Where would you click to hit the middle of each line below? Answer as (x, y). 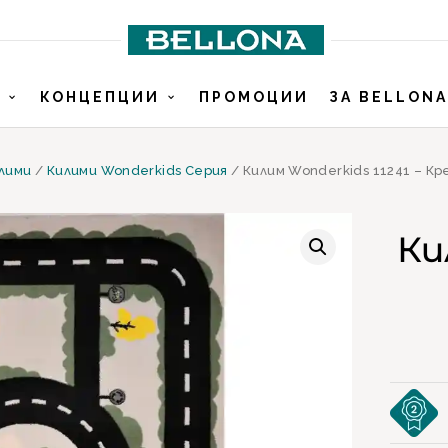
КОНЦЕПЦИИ (99, 97)
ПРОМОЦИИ (253, 97)
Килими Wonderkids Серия (137, 170)
